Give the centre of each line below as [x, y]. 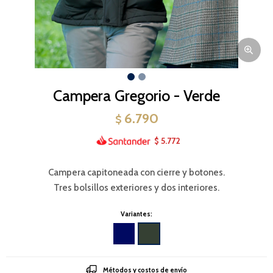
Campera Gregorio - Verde [136, 96]
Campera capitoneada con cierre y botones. [136, 172]
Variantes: [136, 214]
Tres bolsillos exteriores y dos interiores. [136, 187]
